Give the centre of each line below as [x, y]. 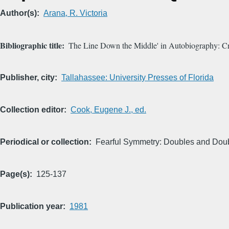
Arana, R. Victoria [75, 13]
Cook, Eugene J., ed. [108, 110]
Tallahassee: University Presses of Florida [138, 78]
